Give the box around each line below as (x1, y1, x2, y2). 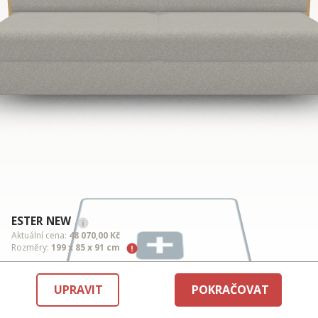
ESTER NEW (11, 213, 71, 229)
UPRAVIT (53, 282, 103, 298)
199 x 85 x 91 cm (51, 241, 120, 253)
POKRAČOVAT (192, 282, 270, 298)
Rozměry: (11, 241, 51, 253)
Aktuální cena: (11, 229, 69, 241)
